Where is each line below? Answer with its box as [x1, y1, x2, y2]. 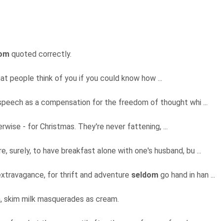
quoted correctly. [9, 49, 74, 59]
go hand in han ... [158, 170, 217, 180]
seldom [131, 170, 158, 180]
